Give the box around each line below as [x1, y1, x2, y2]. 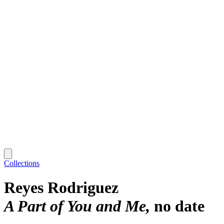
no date [154, 197, 204, 215]
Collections [4, 158, 39, 167]
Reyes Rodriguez [4, 178, 118, 197]
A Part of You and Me [4, 197, 146, 215]
